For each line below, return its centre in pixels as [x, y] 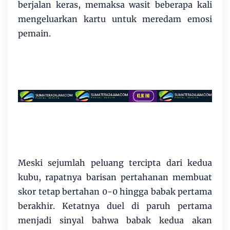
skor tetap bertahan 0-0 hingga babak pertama [115, 191]
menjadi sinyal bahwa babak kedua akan [115, 220]
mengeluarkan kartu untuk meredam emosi [115, 19]
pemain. [34, 34]
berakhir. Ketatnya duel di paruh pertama [115, 206]
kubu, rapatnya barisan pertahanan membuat [115, 177]
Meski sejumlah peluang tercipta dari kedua [115, 162]
